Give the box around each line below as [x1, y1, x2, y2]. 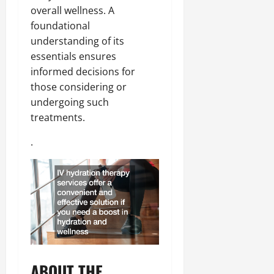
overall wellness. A [31, 4, 114, 18]
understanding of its [31, 34, 124, 48]
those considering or [31, 80, 127, 94]
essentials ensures [31, 50, 116, 64]
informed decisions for [31, 65, 135, 79]
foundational [31, 19, 90, 33]
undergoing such [31, 95, 109, 109]
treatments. [31, 111, 85, 125]
